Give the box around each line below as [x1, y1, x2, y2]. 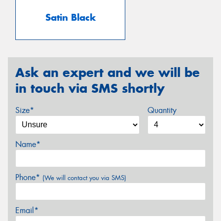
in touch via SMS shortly [15, 80, 165, 97]
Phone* [15, 172, 42, 183]
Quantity [147, 105, 177, 115]
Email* [15, 205, 38, 216]
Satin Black [45, 12, 96, 24]
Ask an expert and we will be [15, 65, 200, 81]
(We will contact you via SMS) [42, 173, 126, 182]
